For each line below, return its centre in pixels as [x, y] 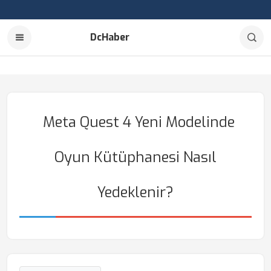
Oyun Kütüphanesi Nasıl [135, 157]
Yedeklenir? [135, 192]
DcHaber [110, 37]
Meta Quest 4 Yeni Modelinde [139, 122]
